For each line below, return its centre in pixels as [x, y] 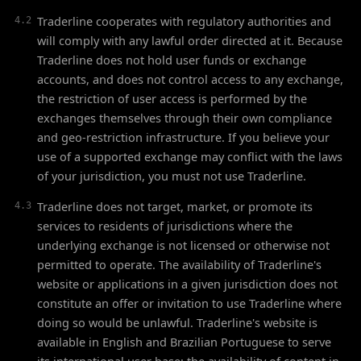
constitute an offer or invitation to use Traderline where [189, 303]
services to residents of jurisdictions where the [165, 226]
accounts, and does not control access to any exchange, [190, 79]
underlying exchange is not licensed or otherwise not [183, 245]
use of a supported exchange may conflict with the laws [190, 156]
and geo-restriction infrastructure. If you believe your [183, 137]
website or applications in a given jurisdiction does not [187, 284]
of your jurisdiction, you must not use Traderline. [172, 176]
